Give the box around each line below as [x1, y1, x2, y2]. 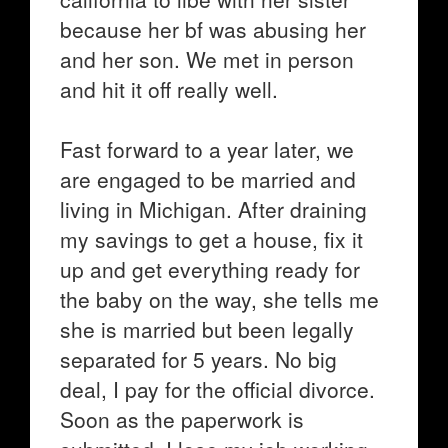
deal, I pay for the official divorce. [60, 374, 375, 404]
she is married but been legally [60, 314, 354, 344]
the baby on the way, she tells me [60, 284, 379, 314]
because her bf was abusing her [60, 14, 366, 44]
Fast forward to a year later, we [60, 134, 354, 164]
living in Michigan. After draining [60, 194, 367, 224]
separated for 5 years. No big [60, 344, 337, 374]
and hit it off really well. [60, 74, 278, 104]
